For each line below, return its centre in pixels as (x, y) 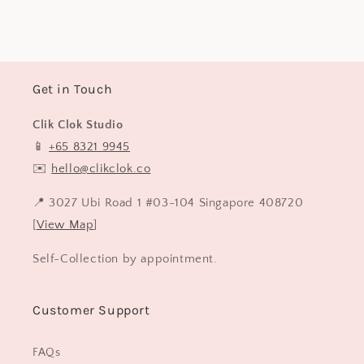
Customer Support (91, 310)
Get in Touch (73, 89)
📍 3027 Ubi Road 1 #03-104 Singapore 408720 (168, 203)
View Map (65, 225)
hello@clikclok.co (101, 169)
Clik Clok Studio (78, 125)
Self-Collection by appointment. (125, 259)
